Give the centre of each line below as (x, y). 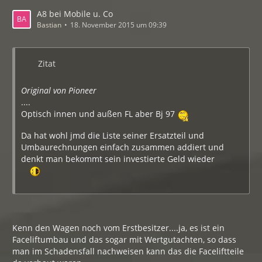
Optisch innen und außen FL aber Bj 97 (99, 114)
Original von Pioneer (59, 90)
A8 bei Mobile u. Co (75, 14)
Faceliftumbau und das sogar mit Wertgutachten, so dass (124, 240)
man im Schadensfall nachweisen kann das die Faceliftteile (128, 251)
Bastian (49, 25)
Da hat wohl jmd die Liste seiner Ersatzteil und (113, 135)
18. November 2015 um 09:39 (118, 25)
